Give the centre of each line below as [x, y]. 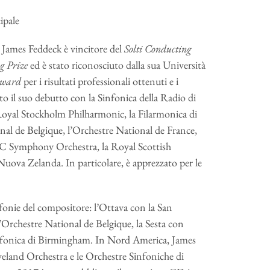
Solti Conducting [157, 49]
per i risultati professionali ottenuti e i [101, 81]
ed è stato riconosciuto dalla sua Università [118, 65]
